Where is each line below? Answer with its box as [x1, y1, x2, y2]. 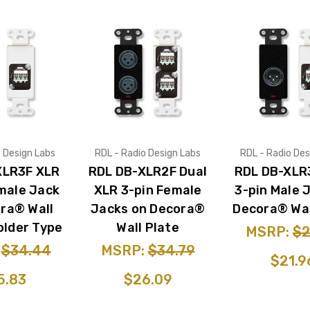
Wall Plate [116, 219, 179, 235]
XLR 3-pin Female [93, 182, 202, 198]
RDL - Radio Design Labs [95, 147, 201, 159]
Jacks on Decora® [91, 201, 205, 217]
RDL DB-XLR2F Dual [88, 163, 208, 179]
